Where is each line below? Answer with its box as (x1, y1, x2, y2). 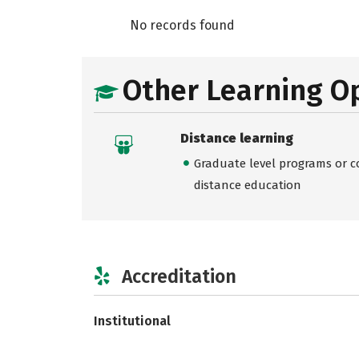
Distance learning (179, 131, 293, 146)
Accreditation (122, 264, 236, 288)
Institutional (94, 313, 171, 329)
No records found (130, 18, 235, 33)
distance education (193, 178, 301, 193)
